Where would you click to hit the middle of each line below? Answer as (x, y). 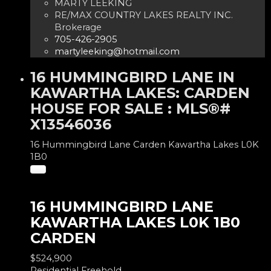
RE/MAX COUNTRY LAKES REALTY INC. (144, 15)
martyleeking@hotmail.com (117, 51)
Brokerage (78, 27)
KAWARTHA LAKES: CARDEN (140, 93)
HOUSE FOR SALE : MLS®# (130, 108)
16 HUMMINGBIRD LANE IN (132, 77)
